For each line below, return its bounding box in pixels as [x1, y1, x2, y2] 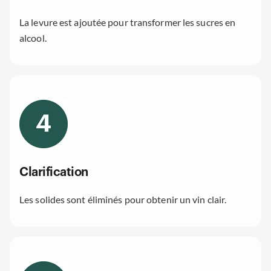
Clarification [19, 166, 88, 179]
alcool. [19, 31, 47, 44]
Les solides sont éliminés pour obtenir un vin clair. [19, 194, 227, 206]
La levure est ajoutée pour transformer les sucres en [19, 16, 236, 28]
